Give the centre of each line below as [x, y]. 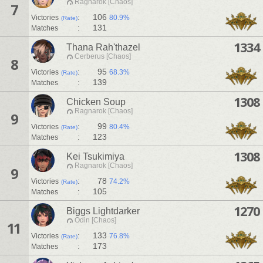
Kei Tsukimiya [95, 157]
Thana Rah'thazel [103, 48]
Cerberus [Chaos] [103, 57]
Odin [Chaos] [95, 220]
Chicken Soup [96, 102]
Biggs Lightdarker [103, 211]
